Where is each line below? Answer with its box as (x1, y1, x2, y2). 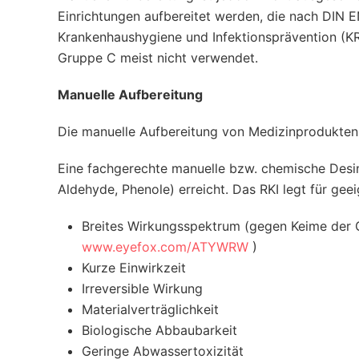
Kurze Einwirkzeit (82, 260, 186, 276)
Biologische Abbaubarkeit (82, 322, 237, 338)
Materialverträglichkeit (82, 301, 219, 317)
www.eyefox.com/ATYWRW (82, 239, 248, 255)
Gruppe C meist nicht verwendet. (58, 50, 258, 66)
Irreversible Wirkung (82, 280, 203, 296)
